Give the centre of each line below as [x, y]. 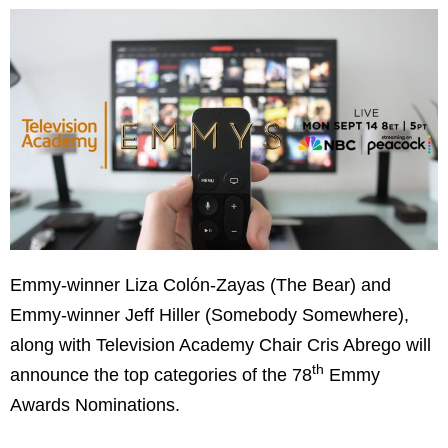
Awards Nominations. [95, 404]
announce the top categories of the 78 [161, 374]
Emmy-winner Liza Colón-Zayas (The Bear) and [200, 284]
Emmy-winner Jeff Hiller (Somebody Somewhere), [209, 314]
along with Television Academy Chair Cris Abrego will [220, 344]
